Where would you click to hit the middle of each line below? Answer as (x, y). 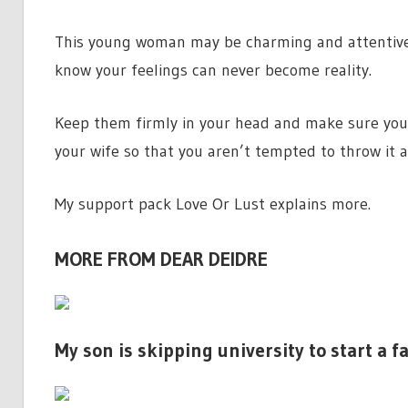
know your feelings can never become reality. (213, 70)
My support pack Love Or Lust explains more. (212, 204)
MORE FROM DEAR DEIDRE (161, 259)
